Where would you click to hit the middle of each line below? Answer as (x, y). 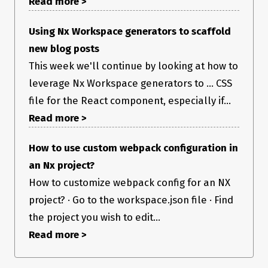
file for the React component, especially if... (130, 101)
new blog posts (64, 49)
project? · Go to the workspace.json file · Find (131, 200)
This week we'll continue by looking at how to (133, 66)
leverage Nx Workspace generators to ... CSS (130, 83)
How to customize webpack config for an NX (130, 183)
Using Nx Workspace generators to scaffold (130, 31)
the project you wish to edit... (95, 217)
